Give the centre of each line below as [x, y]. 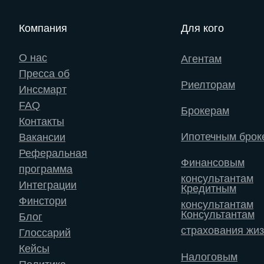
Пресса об [44, 74]
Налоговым [209, 257]
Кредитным [209, 189]
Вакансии [42, 137]
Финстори [43, 201]
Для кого [202, 28]
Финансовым [213, 163]
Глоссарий [45, 233]
